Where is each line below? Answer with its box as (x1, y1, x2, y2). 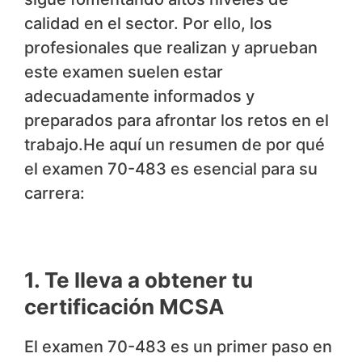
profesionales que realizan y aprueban (24, 38, 318, 58)
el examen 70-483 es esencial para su (24, 159, 318, 179)
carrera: (24, 183, 85, 204)
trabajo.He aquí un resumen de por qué (24, 135, 325, 155)
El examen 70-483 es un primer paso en (24, 337, 332, 357)
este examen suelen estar (24, 62, 223, 82)
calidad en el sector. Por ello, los (24, 14, 272, 34)
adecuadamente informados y (24, 86, 255, 107)
